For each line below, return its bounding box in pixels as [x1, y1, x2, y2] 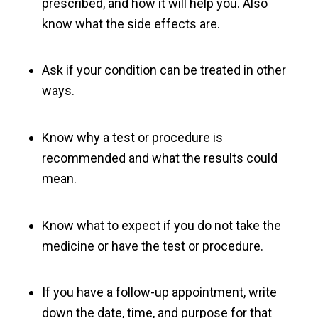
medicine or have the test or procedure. [41, 238, 263, 253]
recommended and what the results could [41, 150, 278, 165]
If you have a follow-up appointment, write [41, 285, 277, 300]
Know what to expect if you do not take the [41, 217, 281, 233]
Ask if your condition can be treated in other [41, 62, 286, 78]
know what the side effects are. [41, 16, 220, 31]
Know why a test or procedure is [41, 129, 223, 145]
